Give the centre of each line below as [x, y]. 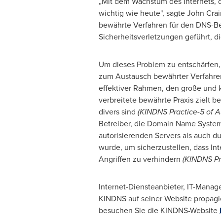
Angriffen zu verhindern [140, 159]
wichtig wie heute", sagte [143, 13]
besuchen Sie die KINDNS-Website [159, 210]
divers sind [118, 112]
